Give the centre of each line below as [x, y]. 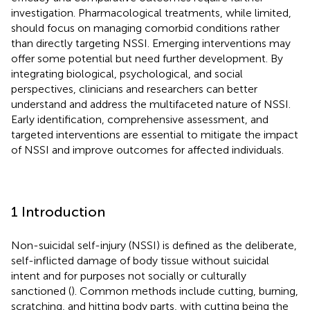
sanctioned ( [41, 291]
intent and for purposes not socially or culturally [129, 275]
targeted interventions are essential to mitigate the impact [155, 134]
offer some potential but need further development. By [147, 58]
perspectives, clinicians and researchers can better [134, 89]
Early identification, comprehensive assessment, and [140, 119]
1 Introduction [58, 211]
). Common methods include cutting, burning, [185, 291]
